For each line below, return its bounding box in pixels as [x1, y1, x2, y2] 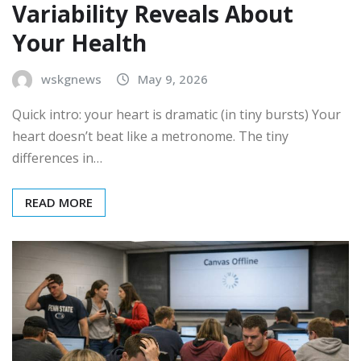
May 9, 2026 [138, 70, 208, 87]
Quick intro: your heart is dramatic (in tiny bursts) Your [12, 105, 341, 123]
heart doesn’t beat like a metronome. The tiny [12, 127, 288, 145]
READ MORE [25, 193, 93, 210]
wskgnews [41, 70, 102, 87]
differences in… [12, 148, 102, 167]
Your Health [12, 27, 147, 58]
